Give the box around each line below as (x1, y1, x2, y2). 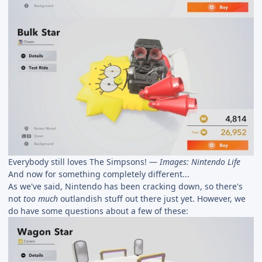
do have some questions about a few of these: (8, 205, 188, 216)
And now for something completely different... (8, 168, 189, 180)
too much (23, 192, 58, 204)
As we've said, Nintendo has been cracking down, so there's (8, 180, 243, 192)
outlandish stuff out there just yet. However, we (58, 192, 246, 204)
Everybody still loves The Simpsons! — (8, 156, 160, 167)
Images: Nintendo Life (160, 156, 240, 167)
